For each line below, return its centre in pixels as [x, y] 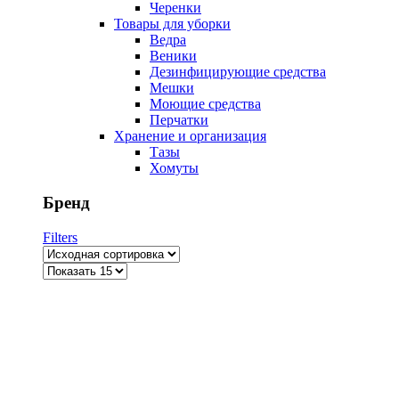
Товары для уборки [172, 24]
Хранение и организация [190, 136]
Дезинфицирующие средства [238, 72]
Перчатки [179, 120]
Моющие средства [205, 104]
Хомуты [174, 168]
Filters [60, 237]
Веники [173, 56]
